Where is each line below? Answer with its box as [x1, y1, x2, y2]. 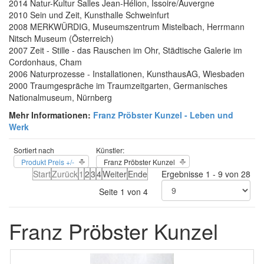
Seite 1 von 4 [99, 186, 148, 197]
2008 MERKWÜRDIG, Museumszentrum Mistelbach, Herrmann [9, 21, 245, 32]
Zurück [52, 168, 78, 180]
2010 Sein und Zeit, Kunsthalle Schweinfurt [9, 9, 169, 21]
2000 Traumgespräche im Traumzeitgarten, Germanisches [9, 80, 227, 91]
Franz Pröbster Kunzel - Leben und [91, 109, 233, 121]
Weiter [103, 168, 127, 180]
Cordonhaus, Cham [9, 56, 82, 68]
